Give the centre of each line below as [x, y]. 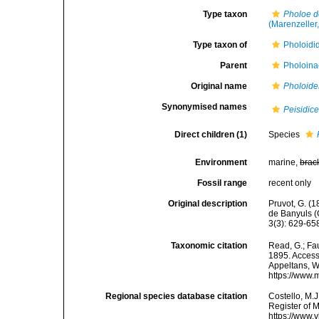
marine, [284, 162]
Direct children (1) [211, 135]
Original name [219, 86]
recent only [290, 183]
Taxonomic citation [209, 246]
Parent [234, 66]
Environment [221, 162]
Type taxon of [220, 45]
